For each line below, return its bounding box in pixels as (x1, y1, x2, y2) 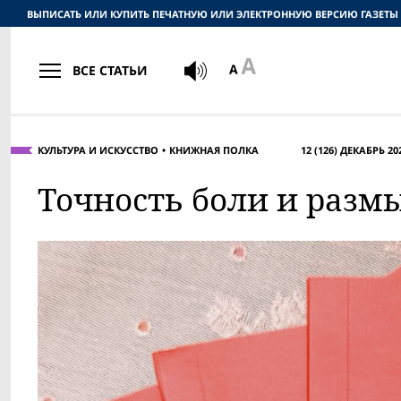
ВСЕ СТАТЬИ (73, 61, 148, 79)
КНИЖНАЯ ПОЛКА (169, 143, 259, 157)
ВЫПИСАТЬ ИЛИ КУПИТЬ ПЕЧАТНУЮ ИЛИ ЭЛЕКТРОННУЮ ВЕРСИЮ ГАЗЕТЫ (27, 6, 398, 21)
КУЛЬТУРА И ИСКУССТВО (38, 143, 158, 157)
